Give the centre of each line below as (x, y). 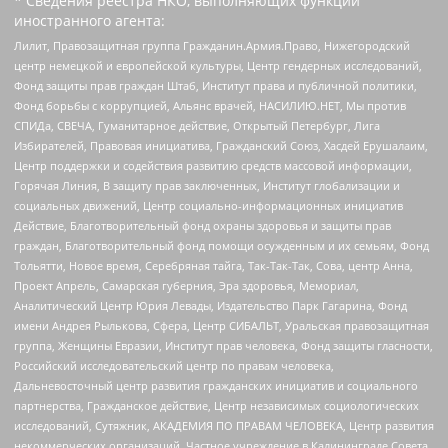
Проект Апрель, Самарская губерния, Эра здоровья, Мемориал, (186, 286)
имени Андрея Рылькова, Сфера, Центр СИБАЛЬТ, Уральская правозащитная (221, 326)
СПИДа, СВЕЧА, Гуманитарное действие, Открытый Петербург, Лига (197, 126)
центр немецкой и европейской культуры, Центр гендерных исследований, (218, 66)
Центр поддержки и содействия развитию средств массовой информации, (213, 166)
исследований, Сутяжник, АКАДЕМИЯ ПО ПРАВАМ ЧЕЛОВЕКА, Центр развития (224, 426)
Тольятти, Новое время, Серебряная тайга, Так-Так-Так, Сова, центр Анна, (213, 266)
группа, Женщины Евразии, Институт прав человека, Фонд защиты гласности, (223, 346)
